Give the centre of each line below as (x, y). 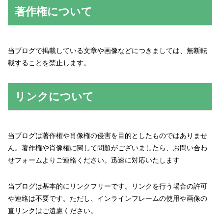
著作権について (53, 11)
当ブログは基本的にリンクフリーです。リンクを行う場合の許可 (108, 186)
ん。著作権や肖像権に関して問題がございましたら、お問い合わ (108, 148)
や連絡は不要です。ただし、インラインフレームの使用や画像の (108, 199)
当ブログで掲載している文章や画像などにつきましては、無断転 (108, 51)
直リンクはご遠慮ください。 (53, 211)
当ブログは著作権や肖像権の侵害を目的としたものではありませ (108, 136)
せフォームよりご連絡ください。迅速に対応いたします (94, 160)
